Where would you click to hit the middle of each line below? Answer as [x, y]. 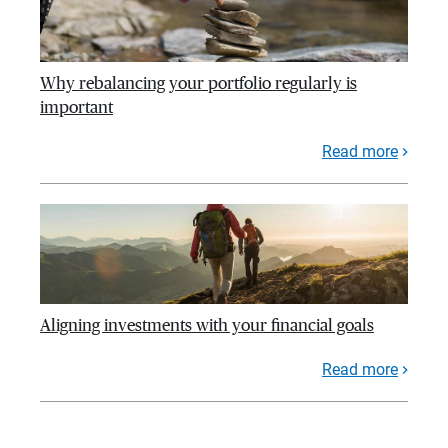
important [76, 108]
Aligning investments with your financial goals [207, 326]
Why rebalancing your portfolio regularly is [198, 84]
